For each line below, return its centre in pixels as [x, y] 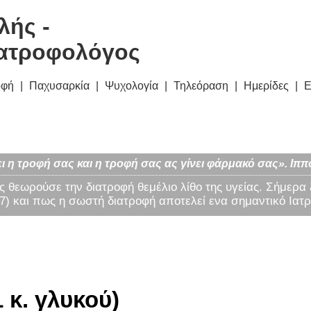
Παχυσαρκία [59, 86]
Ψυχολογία [132, 86]
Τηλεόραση [201, 86]
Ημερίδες [266, 86]
